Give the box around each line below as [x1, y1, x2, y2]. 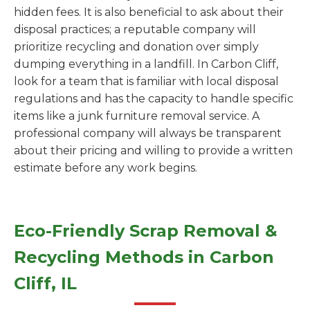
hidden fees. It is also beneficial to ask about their [14, 6, 284, 19]
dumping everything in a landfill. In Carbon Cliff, [14, 57, 278, 71]
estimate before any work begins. [14, 161, 197, 174]
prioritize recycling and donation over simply [14, 40, 259, 53]
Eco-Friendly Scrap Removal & [14, 221, 277, 241]
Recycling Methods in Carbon [14, 247, 274, 267]
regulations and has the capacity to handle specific [14, 92, 293, 105]
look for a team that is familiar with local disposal [14, 75, 279, 88]
